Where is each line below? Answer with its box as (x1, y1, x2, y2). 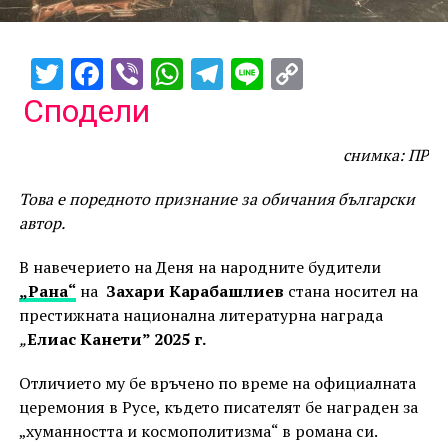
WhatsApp (182, 54, 327, 93)
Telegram (222, 54, 352, 93)
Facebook (102, 54, 236, 93)
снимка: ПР (343, 144, 430, 167)
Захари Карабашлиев (105, 280, 284, 303)
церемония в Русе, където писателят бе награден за (18, 396, 418, 419)
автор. (18, 212, 65, 235)
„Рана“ (18, 280, 76, 303)
